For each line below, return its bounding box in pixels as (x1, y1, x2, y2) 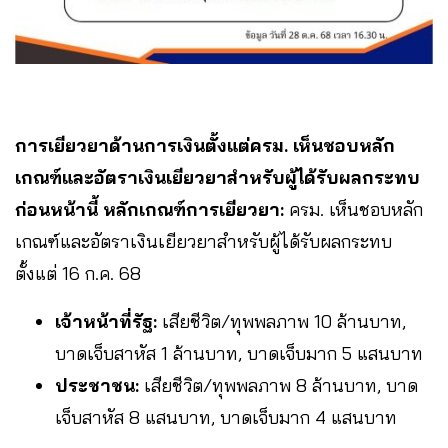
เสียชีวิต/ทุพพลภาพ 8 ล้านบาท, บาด (139, 373, 418, 397)
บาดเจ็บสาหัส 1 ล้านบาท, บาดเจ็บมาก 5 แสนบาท (55, 341, 423, 365)
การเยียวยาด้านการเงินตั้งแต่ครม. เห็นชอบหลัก (15, 133, 395, 157)
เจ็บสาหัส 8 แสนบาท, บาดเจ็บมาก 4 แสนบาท (55, 405, 397, 429)
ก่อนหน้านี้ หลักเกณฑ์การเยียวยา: (15, 197, 289, 221)
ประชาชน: (55, 373, 139, 397)
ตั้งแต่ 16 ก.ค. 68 (15, 261, 141, 285)
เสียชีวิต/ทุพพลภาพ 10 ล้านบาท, (157, 309, 406, 333)
